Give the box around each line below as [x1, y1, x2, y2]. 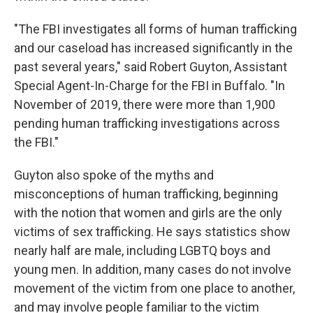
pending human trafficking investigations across [14, 115, 280, 131]
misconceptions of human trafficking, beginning [14, 186, 278, 201]
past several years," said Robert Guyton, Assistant [14, 59, 287, 74]
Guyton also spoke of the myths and [14, 167, 214, 182]
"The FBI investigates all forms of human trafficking [14, 21, 297, 36]
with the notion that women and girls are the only [14, 205, 282, 220]
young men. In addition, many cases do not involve [14, 261, 291, 277]
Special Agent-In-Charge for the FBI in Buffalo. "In [14, 78, 285, 93]
